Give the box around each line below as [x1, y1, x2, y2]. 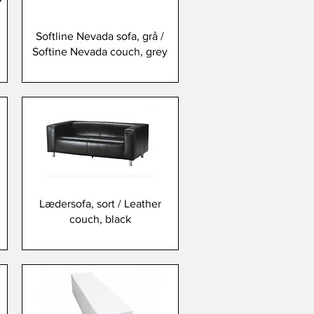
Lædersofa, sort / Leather [39, 198, 161, 210]
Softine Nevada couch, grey [32, 45, 168, 57]
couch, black [69, 213, 131, 226]
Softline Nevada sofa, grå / [36, 29, 165, 42]
